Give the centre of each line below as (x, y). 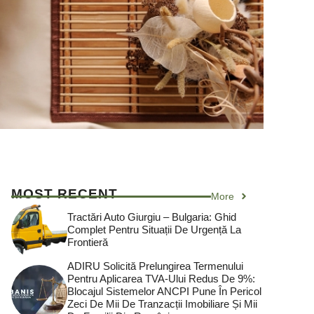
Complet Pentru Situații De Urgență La (154, 230)
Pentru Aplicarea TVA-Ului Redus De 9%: (161, 278)
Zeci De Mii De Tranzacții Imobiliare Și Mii (162, 303)
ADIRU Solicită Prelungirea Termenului (155, 266)
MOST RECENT (64, 193)
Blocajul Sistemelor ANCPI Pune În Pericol (164, 291)
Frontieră (88, 243)
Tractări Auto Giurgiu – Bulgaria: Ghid (152, 217)
